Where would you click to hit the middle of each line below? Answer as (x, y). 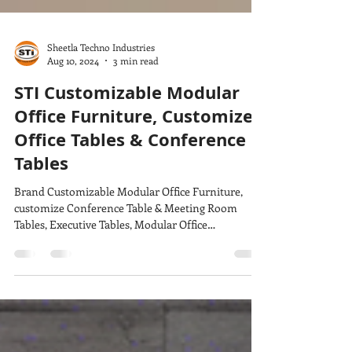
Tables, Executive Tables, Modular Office (111, 253)
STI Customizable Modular (127, 121)
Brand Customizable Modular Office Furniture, (128, 220)
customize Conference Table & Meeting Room (126, 236)
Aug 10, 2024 (73, 89)
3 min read (136, 89)
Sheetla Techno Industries (101, 75)
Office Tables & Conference (130, 168)
